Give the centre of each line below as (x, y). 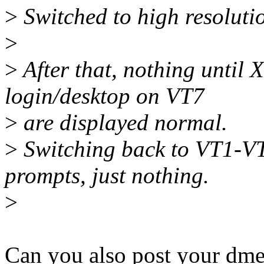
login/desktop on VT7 (105, 96)
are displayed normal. (123, 123)
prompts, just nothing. (107, 176)
